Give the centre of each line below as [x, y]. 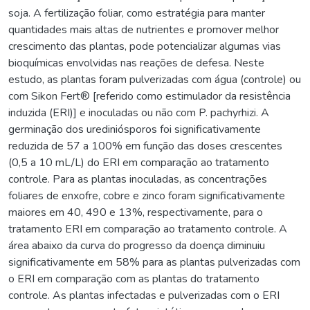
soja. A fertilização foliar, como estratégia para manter [137, 13]
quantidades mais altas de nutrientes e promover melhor [144, 29]
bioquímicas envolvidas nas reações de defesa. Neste [136, 63]
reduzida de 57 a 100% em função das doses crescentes [145, 146]
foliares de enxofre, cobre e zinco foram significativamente [147, 195]
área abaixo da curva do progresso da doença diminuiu [137, 245]
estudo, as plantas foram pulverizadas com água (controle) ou [155, 79]
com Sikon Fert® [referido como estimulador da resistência [149, 96]
